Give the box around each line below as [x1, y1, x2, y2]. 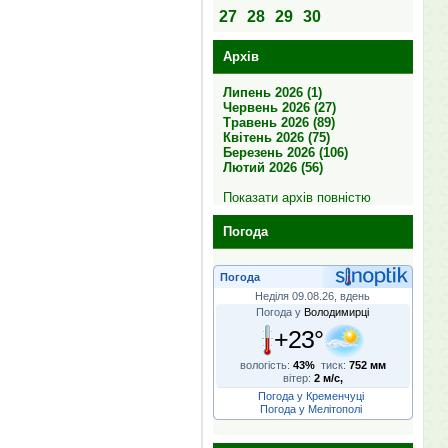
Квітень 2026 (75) [222, 130, 330, 145]
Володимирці [304, 306, 369, 318]
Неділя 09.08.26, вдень [255, 290, 370, 302]
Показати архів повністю [222, 190, 371, 205]
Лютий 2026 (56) [222, 160, 323, 175]
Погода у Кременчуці [258, 390, 364, 402]
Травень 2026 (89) [222, 115, 335, 130]
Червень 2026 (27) [222, 100, 336, 115]
